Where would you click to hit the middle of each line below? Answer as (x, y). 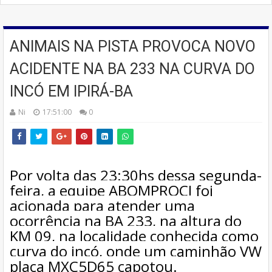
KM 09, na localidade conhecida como (134, 236)
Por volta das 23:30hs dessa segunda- (136, 175)
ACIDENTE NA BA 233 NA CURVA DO (132, 69)
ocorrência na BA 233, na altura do (126, 220)
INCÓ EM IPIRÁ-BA (71, 91)
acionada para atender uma (102, 205)
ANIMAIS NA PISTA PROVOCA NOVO (133, 46)
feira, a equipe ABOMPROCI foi (111, 190)
